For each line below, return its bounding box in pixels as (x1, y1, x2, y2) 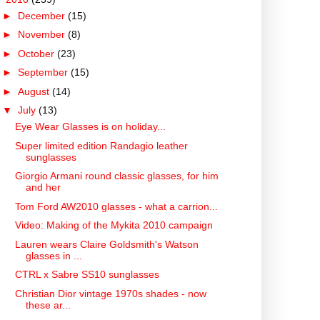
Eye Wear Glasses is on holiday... (14, 121, 166, 133)
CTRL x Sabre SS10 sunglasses (14, 269, 159, 281)
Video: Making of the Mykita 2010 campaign (14, 219, 213, 231)
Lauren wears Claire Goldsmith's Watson (14, 238, 199, 250)
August (17, 85, 52, 97)
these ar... (25, 299, 71, 311)
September (17, 66, 71, 79)
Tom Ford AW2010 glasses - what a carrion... (14, 200, 218, 212)
